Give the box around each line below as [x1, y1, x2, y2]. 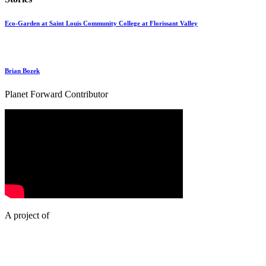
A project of [5, 210, 49, 221]
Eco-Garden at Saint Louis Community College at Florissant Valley [5, 20, 198, 27]
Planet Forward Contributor [5, 89, 108, 100]
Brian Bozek [5, 67, 40, 75]
